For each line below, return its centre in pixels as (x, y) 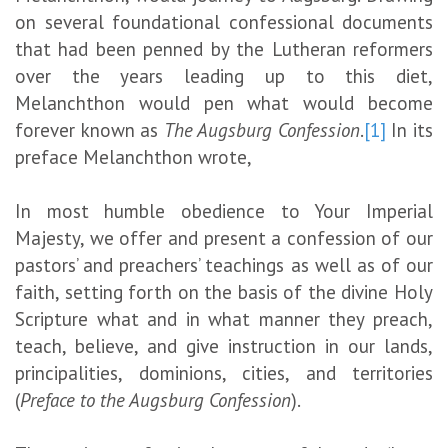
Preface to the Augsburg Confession (155, 399)
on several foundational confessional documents (224, 21)
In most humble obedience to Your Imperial (224, 210)
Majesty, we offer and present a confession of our (224, 237)
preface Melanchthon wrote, (133, 156)
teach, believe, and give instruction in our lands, (224, 345)
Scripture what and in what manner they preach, (224, 318)
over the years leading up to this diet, (224, 75)
